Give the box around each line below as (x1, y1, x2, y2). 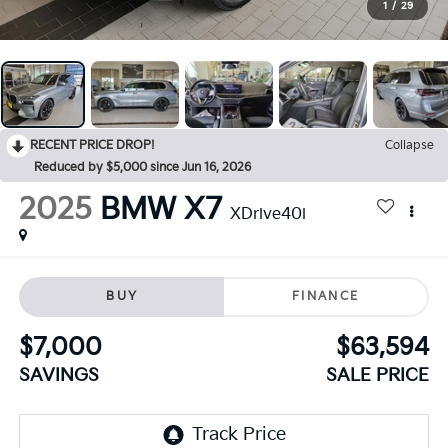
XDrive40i (229, 205, 306, 225)
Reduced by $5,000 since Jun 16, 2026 (34, 160, 251, 176)
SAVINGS (18, 364, 99, 386)
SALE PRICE (326, 364, 430, 386)
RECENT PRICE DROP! (30, 138, 155, 154)
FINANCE (291, 288, 360, 304)
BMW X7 (99, 192, 222, 229)
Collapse (385, 138, 434, 154)
